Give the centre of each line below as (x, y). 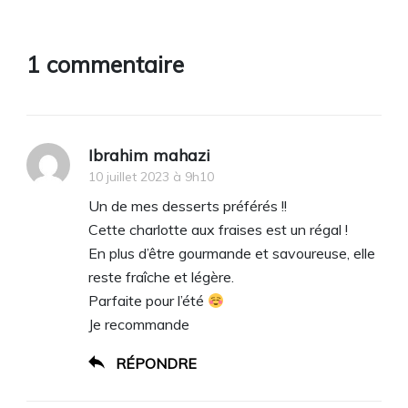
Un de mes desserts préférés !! (188, 206)
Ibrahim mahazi (149, 155)
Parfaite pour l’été (148, 301)
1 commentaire (105, 64)
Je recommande (139, 324)
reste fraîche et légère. (161, 277)
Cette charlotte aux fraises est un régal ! (218, 229)
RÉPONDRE (156, 363)
